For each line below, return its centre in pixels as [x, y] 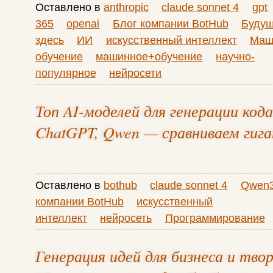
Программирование [215, 218]
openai [83, 23]
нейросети [136, 73]
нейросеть [126, 218]
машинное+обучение [149, 56]
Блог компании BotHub [170, 23]
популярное [66, 73]
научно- [235, 56]
